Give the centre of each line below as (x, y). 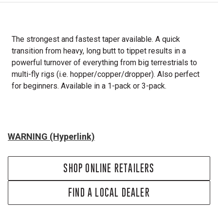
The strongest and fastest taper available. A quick (96, 39)
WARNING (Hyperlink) (51, 136)
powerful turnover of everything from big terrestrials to (104, 63)
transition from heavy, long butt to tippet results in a (99, 51)
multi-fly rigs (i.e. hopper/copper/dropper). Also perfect (106, 74)
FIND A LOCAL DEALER (109, 192)
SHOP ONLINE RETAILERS (109, 168)
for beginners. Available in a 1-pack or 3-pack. (89, 86)
